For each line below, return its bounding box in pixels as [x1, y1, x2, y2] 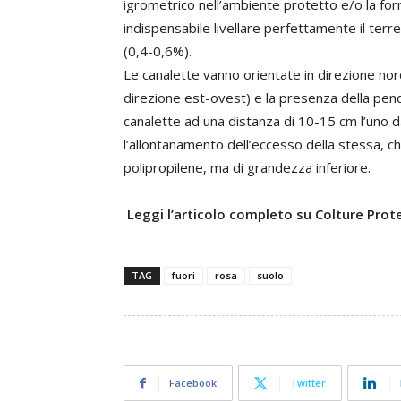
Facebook [169, 376, 217, 389]
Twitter [290, 376, 326, 389]
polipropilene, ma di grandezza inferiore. [124, 158, 371, 176]
